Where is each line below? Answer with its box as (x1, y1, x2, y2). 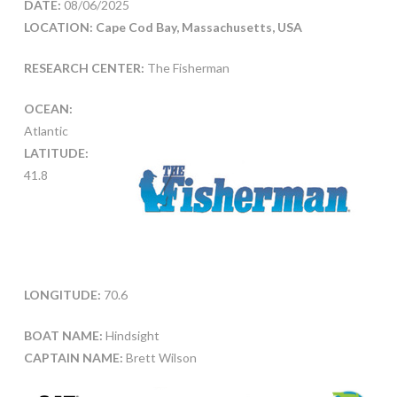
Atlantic (23, 123, 68, 139)
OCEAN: (23, 101, 73, 117)
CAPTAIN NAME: (23, 350, 123, 366)
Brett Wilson (122, 350, 197, 366)
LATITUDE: (23, 145, 89, 161)
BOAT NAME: (23, 328, 103, 344)
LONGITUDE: (23, 287, 101, 303)
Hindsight (102, 328, 160, 344)
